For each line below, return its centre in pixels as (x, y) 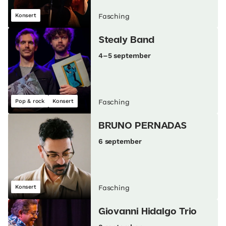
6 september (120, 142)
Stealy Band (126, 41)
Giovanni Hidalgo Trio (148, 212)
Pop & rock (30, 101)
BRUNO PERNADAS (143, 126)
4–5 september (124, 56)
